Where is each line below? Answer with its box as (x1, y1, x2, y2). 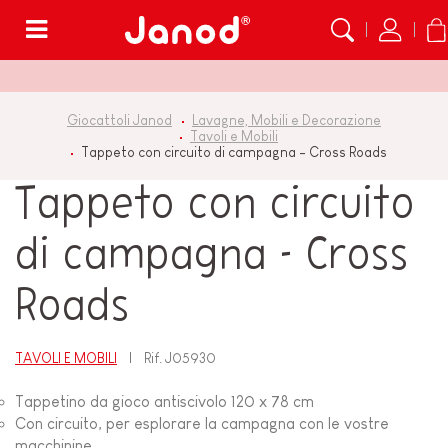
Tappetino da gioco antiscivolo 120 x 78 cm (15, 393, 314, 411)
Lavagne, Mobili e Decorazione (192, 112, 381, 128)
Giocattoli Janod (67, 112, 172, 128)
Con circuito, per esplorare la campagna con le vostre (15, 415, 389, 433)
